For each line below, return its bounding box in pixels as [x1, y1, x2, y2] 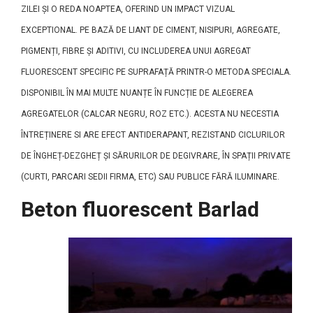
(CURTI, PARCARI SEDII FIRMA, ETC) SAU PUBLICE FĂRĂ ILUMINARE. [21, 172, 279, 182]
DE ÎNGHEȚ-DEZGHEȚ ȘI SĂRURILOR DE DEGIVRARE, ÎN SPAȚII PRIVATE [21, 151, 291, 161]
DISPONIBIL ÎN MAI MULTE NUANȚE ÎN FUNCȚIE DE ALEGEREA [21, 88, 253, 98]
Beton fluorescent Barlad [21, 197, 259, 221]
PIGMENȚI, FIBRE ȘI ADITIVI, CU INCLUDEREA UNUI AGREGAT [21, 46, 251, 56]
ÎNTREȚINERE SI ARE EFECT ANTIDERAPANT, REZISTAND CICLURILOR [21, 130, 285, 140]
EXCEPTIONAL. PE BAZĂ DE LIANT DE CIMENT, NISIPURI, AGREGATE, [21, 25, 280, 35]
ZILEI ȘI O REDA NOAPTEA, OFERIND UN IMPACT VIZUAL [21, 4, 235, 14]
